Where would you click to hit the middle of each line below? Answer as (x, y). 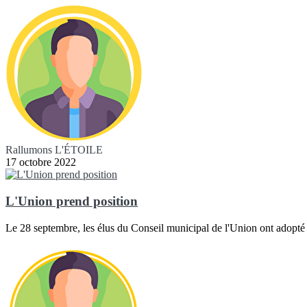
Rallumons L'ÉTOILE (54, 150)
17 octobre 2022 (41, 162)
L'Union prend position (72, 201)
